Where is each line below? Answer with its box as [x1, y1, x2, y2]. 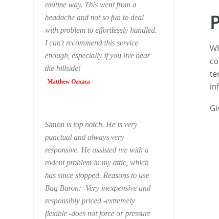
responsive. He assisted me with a [44, 146, 149, 154]
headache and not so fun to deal [44, 13, 144, 22]
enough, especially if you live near [44, 51, 150, 60]
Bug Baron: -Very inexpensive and [44, 184, 151, 192]
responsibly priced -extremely [44, 197, 135, 205]
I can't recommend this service [44, 39, 138, 47]
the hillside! [44, 64, 81, 72]
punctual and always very [44, 133, 124, 141]
